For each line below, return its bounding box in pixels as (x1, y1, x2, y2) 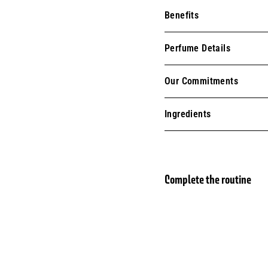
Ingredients (165, 108, 211, 120)
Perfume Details (165, 42, 230, 54)
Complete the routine (165, 172, 251, 187)
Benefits (165, 10, 199, 21)
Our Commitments (165, 75, 238, 87)
